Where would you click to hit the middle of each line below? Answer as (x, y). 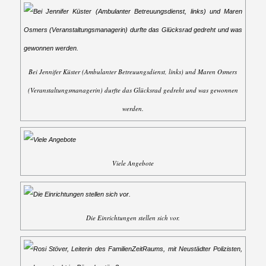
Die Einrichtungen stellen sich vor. (133, 217)
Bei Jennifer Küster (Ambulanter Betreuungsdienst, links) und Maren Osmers (133, 71)
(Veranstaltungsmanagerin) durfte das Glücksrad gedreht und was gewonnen (133, 90)
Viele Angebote (133, 163)
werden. (133, 108)
